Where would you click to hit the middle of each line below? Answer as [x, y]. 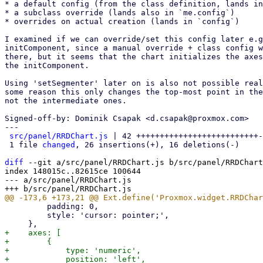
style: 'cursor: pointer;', [26, 215]
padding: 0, [26, 206]
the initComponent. [47, 65]
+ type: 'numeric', [73, 250]
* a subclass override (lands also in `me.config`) [120, 13]
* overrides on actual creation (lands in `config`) [122, 21]
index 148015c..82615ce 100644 [73, 171]
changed [59, 145]
